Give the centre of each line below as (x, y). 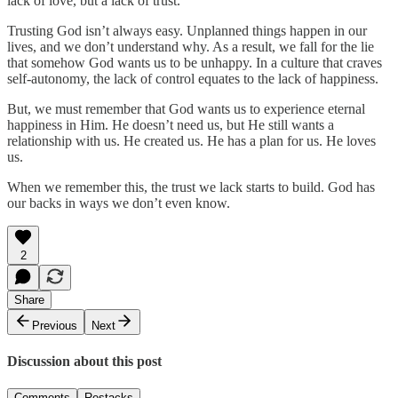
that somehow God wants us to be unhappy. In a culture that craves (195, 62)
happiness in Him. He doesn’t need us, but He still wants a (171, 124)
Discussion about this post (84, 362)
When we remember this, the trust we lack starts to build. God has (191, 187)
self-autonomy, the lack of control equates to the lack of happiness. (195, 78)
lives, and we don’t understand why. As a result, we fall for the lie (191, 46)
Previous (55, 325)
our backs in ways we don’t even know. (120, 203)
